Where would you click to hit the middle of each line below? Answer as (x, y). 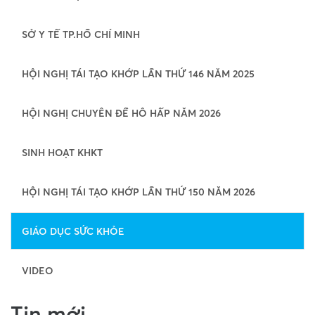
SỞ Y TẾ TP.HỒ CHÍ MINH (81, 34)
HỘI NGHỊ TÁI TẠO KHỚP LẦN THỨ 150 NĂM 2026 (139, 192)
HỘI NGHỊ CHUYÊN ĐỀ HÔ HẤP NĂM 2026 (121, 113)
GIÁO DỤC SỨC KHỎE (73, 231)
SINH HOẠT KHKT (62, 152)
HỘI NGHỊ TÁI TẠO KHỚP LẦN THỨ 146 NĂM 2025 (138, 73)
